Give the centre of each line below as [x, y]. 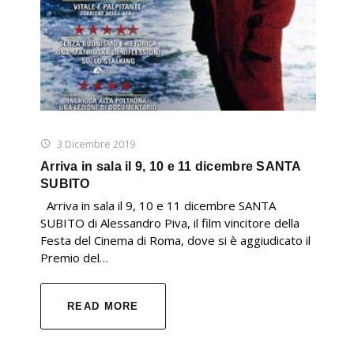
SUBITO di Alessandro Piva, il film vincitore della [170, 222]
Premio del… [74, 257]
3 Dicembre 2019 [96, 143]
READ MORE [103, 306]
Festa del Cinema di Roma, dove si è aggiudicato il [175, 240]
